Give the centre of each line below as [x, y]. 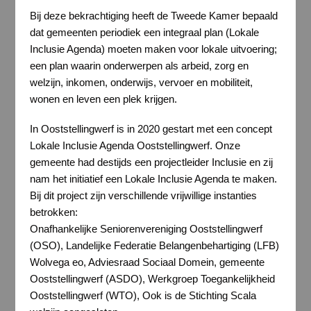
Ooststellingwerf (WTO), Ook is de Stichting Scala [143, 296]
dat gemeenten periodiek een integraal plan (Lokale [144, 32]
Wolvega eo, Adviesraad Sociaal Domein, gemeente [147, 262]
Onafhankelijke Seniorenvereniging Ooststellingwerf [146, 229]
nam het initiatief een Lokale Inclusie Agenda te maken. [153, 179]
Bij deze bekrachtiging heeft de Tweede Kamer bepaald [153, 15]
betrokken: [53, 212]
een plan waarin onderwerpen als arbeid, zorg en [139, 65]
